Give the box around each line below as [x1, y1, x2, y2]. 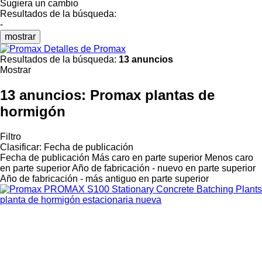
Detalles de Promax [44, 43, 126, 54]
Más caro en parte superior [92, 152, 202, 163]
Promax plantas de [90, 87, 215, 103]
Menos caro [205, 152, 253, 163]
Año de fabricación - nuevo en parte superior [72, 163, 256, 173]
